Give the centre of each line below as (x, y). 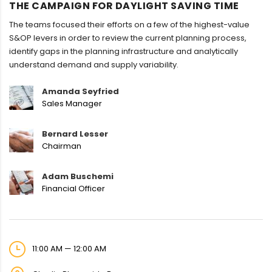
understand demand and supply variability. (94, 65)
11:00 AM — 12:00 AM (68, 248)
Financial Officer (73, 189)
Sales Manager (72, 104)
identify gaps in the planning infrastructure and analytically (124, 52)
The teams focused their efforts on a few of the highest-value (129, 25)
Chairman (62, 146)
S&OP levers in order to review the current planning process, (128, 38)
